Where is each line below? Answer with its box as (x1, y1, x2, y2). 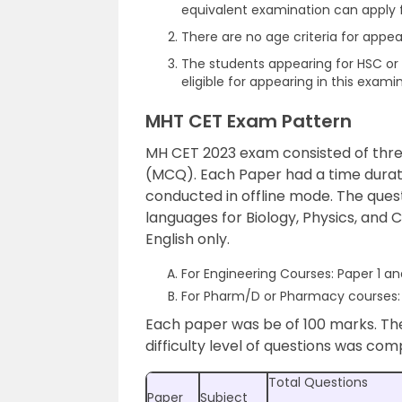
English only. (145, 229, 230, 249)
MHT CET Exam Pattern (145, 109, 352, 134)
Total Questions (268, 373, 368, 391)
